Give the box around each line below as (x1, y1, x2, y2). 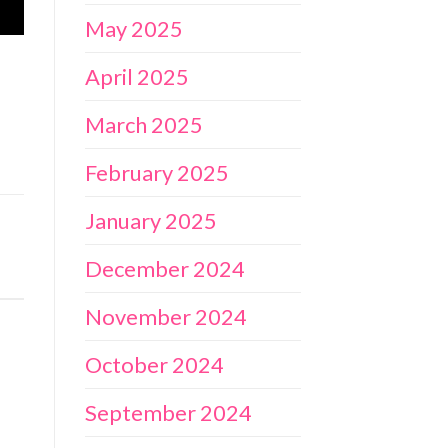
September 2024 (84, 398, 252, 426)
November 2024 (84, 302, 247, 330)
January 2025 (84, 206, 217, 234)
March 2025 (84, 110, 203, 138)
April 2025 (84, 62, 189, 90)
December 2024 (84, 254, 245, 282)
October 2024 (84, 350, 224, 378)
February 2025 (84, 158, 229, 186)
